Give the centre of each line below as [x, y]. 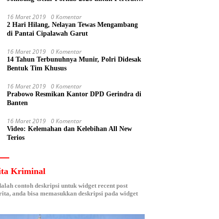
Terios [16, 138]
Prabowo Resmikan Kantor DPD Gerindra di [74, 94]
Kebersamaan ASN [35, 8]
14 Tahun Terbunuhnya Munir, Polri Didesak [74, 60]
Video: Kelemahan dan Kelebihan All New [70, 129]
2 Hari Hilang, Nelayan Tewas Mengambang [73, 25]
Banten [18, 103]
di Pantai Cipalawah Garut [48, 34]
